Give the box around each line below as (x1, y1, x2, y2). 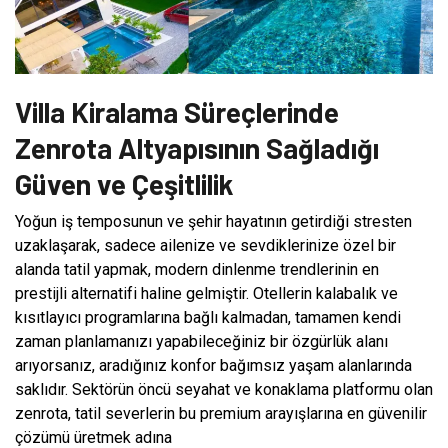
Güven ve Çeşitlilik (15, 166, 233, 201)
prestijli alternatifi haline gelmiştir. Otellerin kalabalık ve (15, 283, 398, 303)
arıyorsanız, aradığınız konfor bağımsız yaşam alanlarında (15, 355, 412, 375)
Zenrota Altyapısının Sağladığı (15, 130, 379, 165)
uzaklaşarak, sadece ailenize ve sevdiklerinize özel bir (15, 235, 396, 255)
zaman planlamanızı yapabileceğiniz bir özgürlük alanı (15, 331, 388, 351)
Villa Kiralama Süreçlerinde (15, 94, 339, 129)
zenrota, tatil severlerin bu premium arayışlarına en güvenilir (15, 403, 427, 423)
